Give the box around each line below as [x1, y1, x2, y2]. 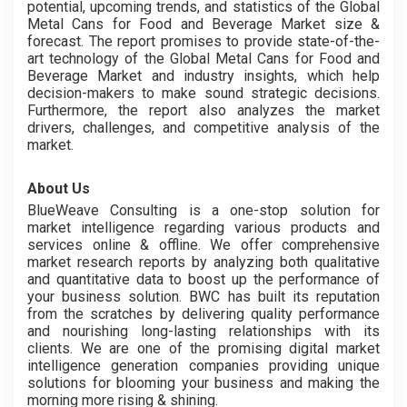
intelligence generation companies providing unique [27, 357, 380, 374]
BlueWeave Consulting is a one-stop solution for [27, 202, 380, 219]
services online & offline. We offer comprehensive [27, 236, 380, 253]
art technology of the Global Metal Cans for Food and [27, 50, 380, 67]
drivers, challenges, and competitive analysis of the [27, 119, 380, 136]
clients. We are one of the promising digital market [27, 340, 380, 357]
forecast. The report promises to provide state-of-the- [27, 33, 380, 50]
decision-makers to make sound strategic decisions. [27, 84, 380, 102]
